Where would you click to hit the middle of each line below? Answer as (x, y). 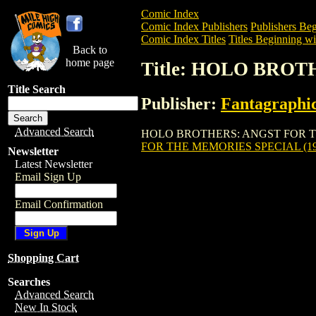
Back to (90, 50)
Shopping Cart (43, 258)
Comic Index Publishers (194, 26)
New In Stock (46, 307)
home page (90, 62)
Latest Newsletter (54, 164)
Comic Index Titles (183, 39)
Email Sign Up (48, 177)
